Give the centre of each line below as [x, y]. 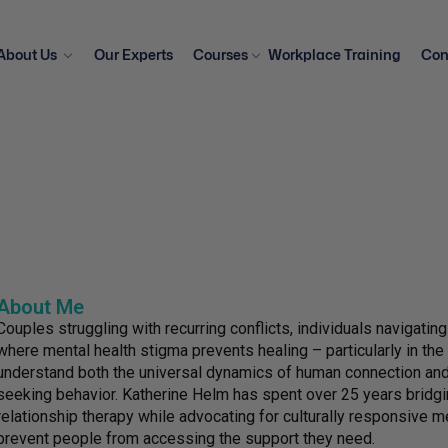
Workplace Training [334, 54]
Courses [220, 54]
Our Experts [133, 54]
